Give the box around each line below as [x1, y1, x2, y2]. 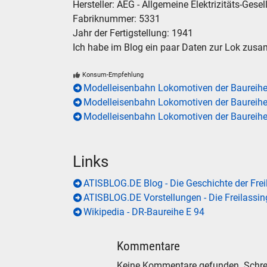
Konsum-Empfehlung [82, 71, 144, 79]
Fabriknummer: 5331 [73, 13, 160, 25]
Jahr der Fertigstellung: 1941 [73, 27, 193, 39]
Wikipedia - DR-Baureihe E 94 [83, 206, 204, 218]
